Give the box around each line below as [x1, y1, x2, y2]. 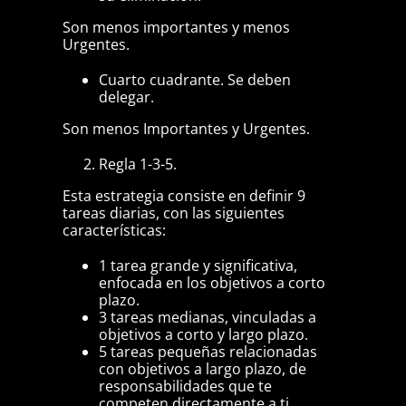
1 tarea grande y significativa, [98, 256, 297, 276]
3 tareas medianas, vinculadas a [98, 307, 316, 328]
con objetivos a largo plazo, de [98, 359, 306, 380]
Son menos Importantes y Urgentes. [62, 119, 310, 140]
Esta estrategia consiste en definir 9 [62, 186, 305, 207]
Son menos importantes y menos [62, 17, 290, 38]
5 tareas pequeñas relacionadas [98, 342, 317, 362]
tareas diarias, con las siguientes [62, 203, 285, 224]
